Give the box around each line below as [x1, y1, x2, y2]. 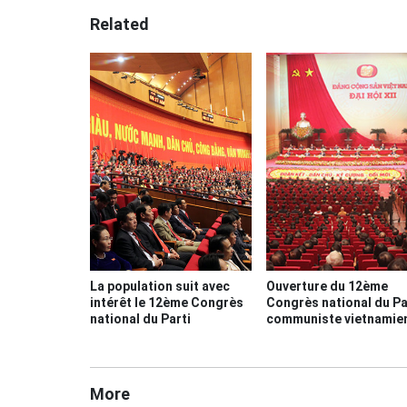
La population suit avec [90, 279, 230, 294]
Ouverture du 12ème [265, 279, 388, 294]
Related [90, 15, 149, 35]
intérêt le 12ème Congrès [90, 295, 243, 311]
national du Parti [90, 312, 191, 327]
